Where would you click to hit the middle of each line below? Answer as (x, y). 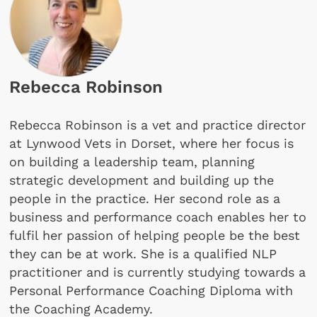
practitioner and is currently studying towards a (158, 272)
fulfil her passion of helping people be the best (155, 236)
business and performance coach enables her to (158, 217)
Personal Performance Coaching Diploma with (151, 291)
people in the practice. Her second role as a (145, 199)
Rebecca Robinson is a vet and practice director (158, 125)
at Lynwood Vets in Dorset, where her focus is (152, 144)
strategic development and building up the (142, 180)
